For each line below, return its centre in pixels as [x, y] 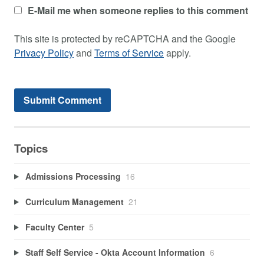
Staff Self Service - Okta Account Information [115, 252]
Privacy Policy [44, 53]
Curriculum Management [74, 201]
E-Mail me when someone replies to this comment [138, 11]
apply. [177, 53]
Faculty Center [55, 227]
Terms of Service [129, 53]
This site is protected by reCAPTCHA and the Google [125, 39]
